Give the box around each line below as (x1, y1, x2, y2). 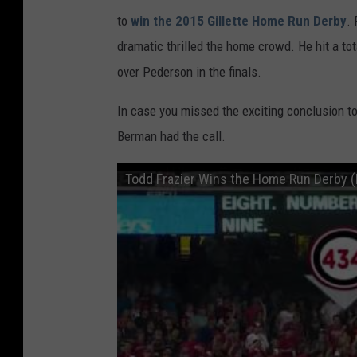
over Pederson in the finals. (117, 64, 261, 80)
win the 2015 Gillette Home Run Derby (131, 13, 347, 29)
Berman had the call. (117, 128, 226, 145)
